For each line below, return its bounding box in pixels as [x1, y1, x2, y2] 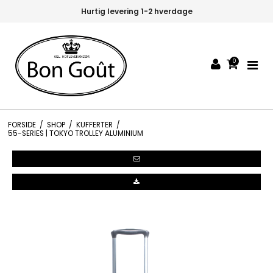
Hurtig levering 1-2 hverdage [80, 6, 193, 16]
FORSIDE [7, 119, 36, 130]
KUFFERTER [76, 119, 113, 130]
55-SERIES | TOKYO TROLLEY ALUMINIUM [7, 128, 143, 138]
